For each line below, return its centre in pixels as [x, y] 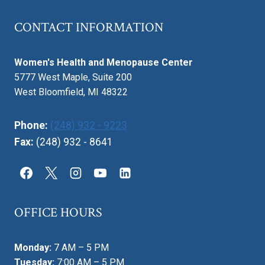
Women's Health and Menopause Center [104, 63]
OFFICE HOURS [58, 213]
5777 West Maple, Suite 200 [73, 77]
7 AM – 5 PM [80, 248]
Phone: [31, 126]
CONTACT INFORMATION [89, 28]
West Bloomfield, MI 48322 [71, 92]
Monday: [33, 248]
